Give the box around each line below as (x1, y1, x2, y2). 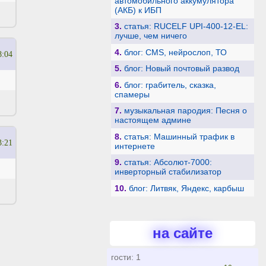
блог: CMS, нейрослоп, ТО (123, 47, 227, 57)
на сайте (153, 225, 213, 242)
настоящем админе (114, 115, 191, 125)
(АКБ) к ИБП (114, 5, 161, 15)
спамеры (114, 89, 150, 99)
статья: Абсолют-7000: (123, 157, 212, 167)
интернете (114, 141, 155, 151)
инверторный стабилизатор (114, 167, 221, 177)
